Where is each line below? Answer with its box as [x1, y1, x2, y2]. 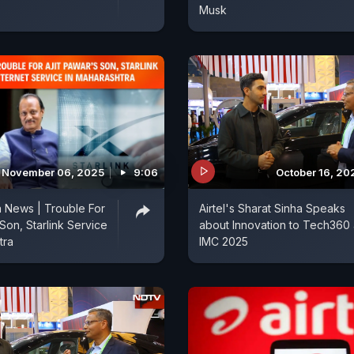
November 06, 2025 [2, 165, 104, 179]
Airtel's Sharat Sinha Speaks [199, 201, 345, 215]
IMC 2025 [199, 234, 248, 248]
